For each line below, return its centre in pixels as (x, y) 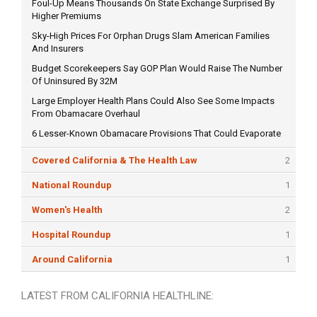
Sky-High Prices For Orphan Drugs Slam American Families (151, 36)
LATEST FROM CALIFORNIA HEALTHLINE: (117, 296)
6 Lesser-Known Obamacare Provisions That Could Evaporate (156, 134)
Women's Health (67, 210)
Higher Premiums (67, 16)
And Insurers (58, 49)
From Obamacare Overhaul (86, 114)
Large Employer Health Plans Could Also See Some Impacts (153, 101)
